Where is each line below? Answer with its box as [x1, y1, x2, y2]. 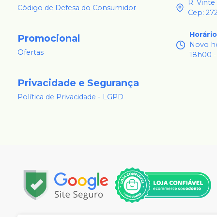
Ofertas [17, 48, 44, 57]
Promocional [17, 32, 80, 44]
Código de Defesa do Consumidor [17, 3, 136, 13]
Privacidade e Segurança [17, 77, 139, 89]
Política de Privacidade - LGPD [17, 93, 124, 102]
